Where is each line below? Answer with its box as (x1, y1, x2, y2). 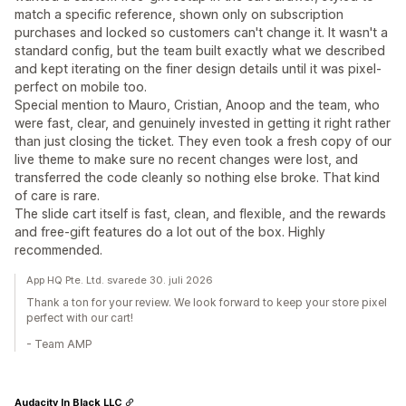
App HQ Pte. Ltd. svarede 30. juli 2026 (26, 274, 213, 286)
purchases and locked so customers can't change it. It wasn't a (14, 24, 388, 40)
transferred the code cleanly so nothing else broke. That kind (14, 169, 380, 185)
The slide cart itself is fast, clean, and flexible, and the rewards (14, 206, 386, 221)
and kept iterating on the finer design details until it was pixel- (14, 61, 382, 76)
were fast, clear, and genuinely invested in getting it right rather (14, 115, 391, 130)
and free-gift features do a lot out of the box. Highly (14, 224, 325, 239)
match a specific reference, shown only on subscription (14, 6, 343, 22)
